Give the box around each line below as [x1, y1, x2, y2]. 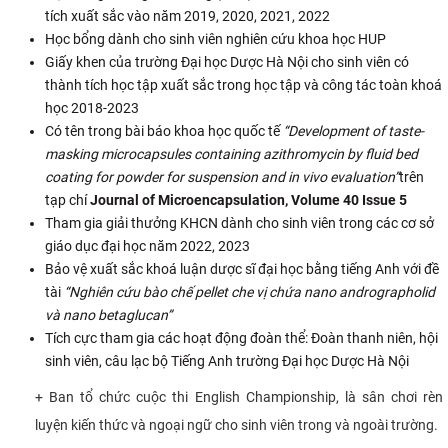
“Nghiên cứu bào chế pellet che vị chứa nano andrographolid [64, 283, 435, 300]
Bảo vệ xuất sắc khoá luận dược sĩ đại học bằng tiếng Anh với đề [45, 260, 439, 277]
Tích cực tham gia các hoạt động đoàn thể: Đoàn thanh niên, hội [45, 329, 438, 346]
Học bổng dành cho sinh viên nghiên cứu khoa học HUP [45, 30, 386, 47]
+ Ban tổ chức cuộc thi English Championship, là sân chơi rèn [35, 388, 443, 405]
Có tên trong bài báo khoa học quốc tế [45, 122, 283, 139]
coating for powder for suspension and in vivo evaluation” [45, 168, 399, 185]
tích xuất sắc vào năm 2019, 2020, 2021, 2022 [45, 7, 330, 24]
